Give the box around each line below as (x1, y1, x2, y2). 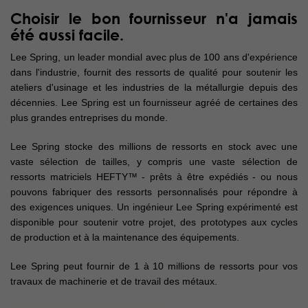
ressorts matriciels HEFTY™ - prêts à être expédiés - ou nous (10, 171, 298, 182)
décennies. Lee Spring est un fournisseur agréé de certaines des (10, 97, 298, 108)
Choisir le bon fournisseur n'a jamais (10, 9, 298, 27)
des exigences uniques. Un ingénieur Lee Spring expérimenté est (10, 201, 298, 212)
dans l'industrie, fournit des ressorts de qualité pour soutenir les (10, 67, 298, 78)
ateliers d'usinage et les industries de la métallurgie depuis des (10, 82, 298, 93)
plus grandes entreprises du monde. (10, 112, 168, 123)
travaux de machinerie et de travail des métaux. (10, 276, 217, 287)
